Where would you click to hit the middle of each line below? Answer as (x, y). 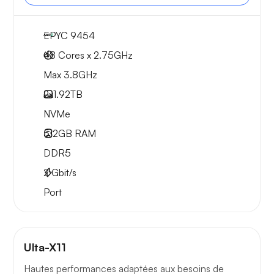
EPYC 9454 (69, 36)
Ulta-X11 (45, 247)
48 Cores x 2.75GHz (88, 55)
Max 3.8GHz (70, 75)
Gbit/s (63, 173)
